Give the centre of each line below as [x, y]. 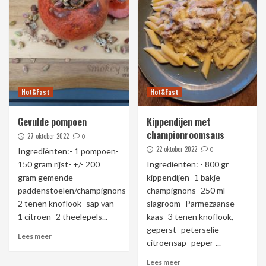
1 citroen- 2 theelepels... [63, 216]
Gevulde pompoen [52, 122]
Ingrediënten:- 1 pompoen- [68, 151]
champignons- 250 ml [186, 190]
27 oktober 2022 [48, 136]
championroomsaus [185, 135]
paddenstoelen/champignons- [73, 190]
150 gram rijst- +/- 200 [59, 164]
